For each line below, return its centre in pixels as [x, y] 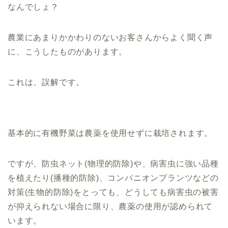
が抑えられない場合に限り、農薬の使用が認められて [110, 206]
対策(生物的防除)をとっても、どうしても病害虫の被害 [113, 192]
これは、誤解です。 [46, 82]
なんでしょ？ [33, 7]
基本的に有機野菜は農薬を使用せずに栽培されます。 [110, 133]
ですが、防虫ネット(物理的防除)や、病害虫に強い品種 [113, 163]
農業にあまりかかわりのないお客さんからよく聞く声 [110, 37]
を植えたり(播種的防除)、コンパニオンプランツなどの [113, 178]
